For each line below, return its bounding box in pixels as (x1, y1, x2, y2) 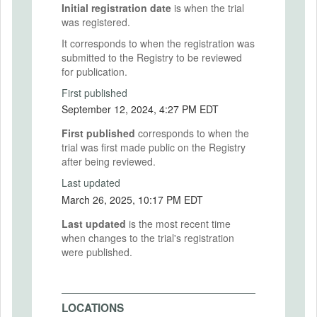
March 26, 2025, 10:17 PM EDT (62, 192, 203, 207)
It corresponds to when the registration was (62, 35, 255, 50)
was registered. (62, 14, 130, 29)
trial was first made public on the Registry (62, 140, 246, 154)
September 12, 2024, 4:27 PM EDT (159, 102, 219, 116)
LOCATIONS (62, 299, 124, 316)
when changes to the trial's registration (62, 230, 234, 245)
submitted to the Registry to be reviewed (62, 50, 242, 64)
